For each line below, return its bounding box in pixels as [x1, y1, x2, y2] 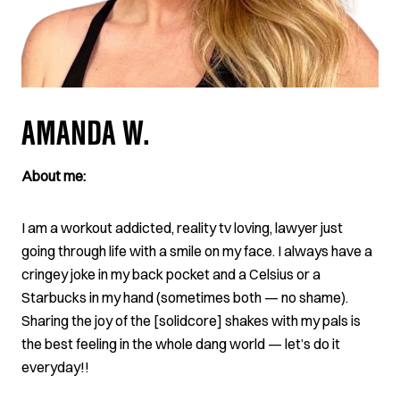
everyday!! [21, 358, 89, 376]
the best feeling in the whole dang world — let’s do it [21, 335, 340, 353]
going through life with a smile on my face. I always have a [21, 242, 372, 260]
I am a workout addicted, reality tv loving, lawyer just [21, 219, 343, 237]
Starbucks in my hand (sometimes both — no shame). [21, 288, 348, 306]
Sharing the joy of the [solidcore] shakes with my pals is [21, 312, 361, 329]
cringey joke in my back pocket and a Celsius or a [21, 265, 321, 283]
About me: [21, 167, 86, 185]
